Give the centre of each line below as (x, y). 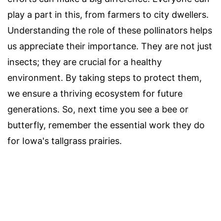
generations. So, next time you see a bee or (98, 109)
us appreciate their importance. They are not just (110, 46)
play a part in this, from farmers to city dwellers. (108, 14)
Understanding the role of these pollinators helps (110, 30)
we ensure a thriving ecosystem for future (95, 93)
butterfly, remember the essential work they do (106, 125)
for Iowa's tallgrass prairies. (65, 141)
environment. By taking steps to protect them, (105, 77)
